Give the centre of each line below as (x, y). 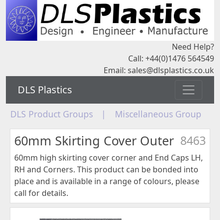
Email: (116, 70)
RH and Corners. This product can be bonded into (106, 170)
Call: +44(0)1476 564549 (171, 58)
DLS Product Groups (51, 114)
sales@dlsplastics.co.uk (171, 70)
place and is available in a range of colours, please (107, 181)
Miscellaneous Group (158, 114)
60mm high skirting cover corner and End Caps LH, (109, 158)
